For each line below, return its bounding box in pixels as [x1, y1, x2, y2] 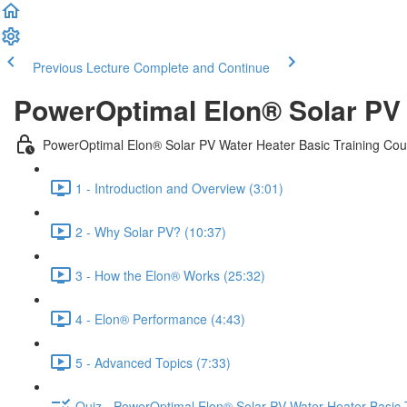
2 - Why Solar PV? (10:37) [75, 222, 226, 241]
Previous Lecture [33, 58, 130, 76]
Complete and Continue [134, 58, 270, 76]
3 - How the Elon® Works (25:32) [75, 265, 265, 284]
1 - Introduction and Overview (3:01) [75, 178, 283, 197]
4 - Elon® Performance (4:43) [75, 309, 245, 328]
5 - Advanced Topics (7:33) [75, 352, 231, 372]
